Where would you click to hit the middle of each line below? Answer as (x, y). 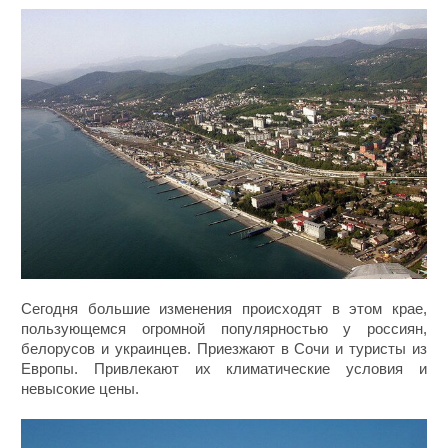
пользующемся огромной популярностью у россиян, (224, 328)
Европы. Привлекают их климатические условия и (224, 368)
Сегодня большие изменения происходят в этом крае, (224, 308)
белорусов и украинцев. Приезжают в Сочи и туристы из (224, 348)
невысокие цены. (80, 388)
